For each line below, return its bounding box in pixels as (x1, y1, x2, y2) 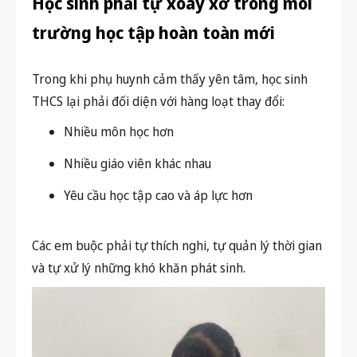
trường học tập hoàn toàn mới (32, 22, 275, 45)
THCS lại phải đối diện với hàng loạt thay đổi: (32, 92, 284, 111)
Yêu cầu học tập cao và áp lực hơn (64, 186, 253, 205)
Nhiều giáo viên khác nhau (64, 155, 211, 173)
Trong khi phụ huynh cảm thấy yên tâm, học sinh (32, 70, 308, 88)
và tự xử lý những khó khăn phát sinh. (32, 259, 245, 277)
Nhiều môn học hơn (64, 123, 174, 141)
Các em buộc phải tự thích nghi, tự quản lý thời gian (32, 237, 322, 255)
